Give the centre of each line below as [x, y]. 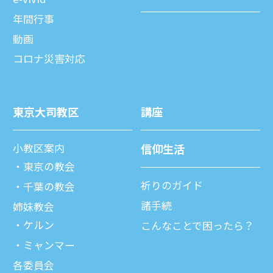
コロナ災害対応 [49, 59]
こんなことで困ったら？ [197, 225]
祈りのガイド [172, 186]
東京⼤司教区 [46, 112]
